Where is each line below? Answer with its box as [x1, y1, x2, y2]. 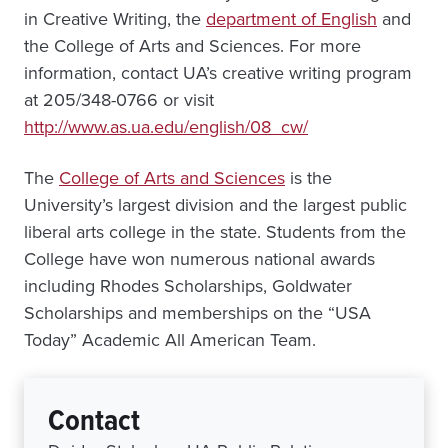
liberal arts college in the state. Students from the [24, 219, 406, 245]
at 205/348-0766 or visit [24, 87, 214, 113]
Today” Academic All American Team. [24, 327, 316, 353]
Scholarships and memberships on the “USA [24, 300, 371, 326]
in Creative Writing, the [24, 6, 206, 32]
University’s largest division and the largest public [24, 192, 407, 218]
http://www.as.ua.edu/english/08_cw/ [24, 114, 308, 140]
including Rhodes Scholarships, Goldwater [24, 273, 352, 299]
